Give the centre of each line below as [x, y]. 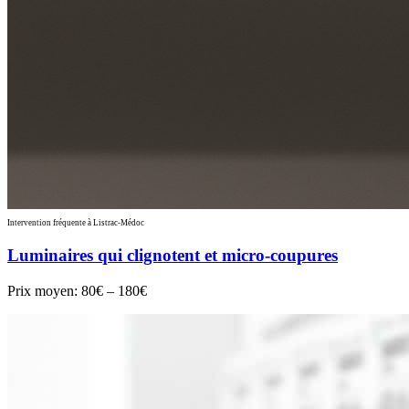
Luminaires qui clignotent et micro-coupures [173, 256]
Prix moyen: [44, 291]
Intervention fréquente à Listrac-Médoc [76, 222]
